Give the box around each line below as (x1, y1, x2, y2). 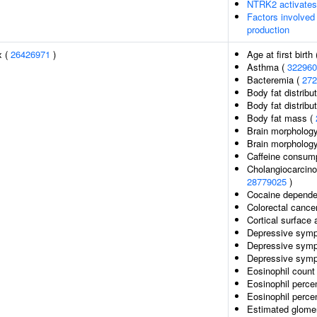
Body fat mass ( (247, 111, 316, 125)
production (247, 23, 289, 36)
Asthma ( (247, 60, 287, 74)
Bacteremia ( (247, 73, 302, 86)
